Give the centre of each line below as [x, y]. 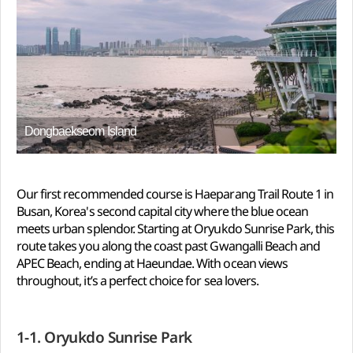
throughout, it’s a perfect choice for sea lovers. [137, 280]
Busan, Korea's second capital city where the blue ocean [163, 211]
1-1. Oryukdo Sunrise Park [104, 337]
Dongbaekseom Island [80, 131]
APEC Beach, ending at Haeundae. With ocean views [152, 263]
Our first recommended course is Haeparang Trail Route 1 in [175, 193]
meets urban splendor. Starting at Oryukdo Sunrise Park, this [176, 228]
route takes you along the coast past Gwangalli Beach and [169, 245]
